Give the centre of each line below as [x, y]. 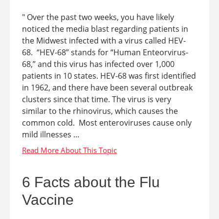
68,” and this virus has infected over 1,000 [98, 64]
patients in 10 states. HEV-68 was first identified [109, 76]
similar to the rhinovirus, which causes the [100, 111]
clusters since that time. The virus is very [97, 99]
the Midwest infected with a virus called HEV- [104, 41]
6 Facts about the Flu [91, 182]
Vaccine [48, 200]
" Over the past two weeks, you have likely [98, 17]
